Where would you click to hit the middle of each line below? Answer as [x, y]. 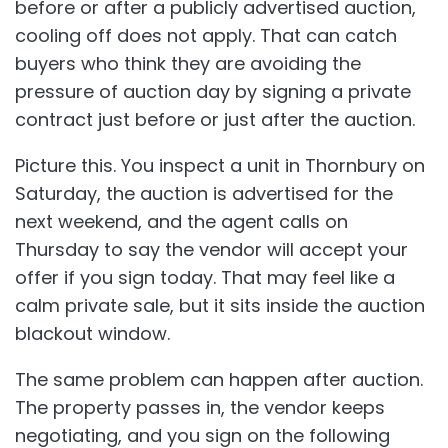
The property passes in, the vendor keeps [200, 408]
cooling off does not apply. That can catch [206, 36]
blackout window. [92, 334]
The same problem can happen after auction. [219, 380]
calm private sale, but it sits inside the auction [220, 306]
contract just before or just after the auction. [215, 120]
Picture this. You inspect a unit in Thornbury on [220, 166]
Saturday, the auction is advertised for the [204, 194]
